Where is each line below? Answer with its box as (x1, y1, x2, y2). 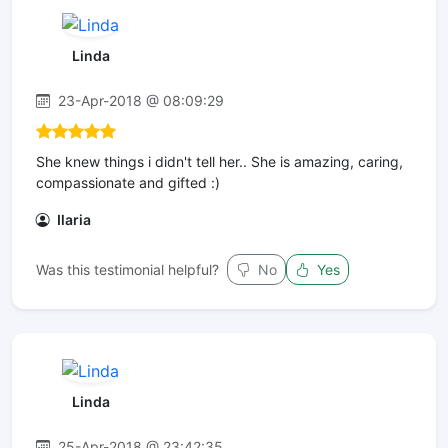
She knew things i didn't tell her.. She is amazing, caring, (36, 153, 403, 171)
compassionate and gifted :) (36, 174, 220, 192)
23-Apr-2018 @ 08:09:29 (54, 92, 224, 110)
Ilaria (54, 211, 91, 229)
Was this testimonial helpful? (36, 261, 219, 279)
